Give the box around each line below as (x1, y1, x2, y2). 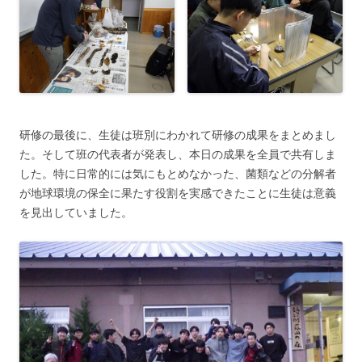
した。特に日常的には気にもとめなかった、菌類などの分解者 (19, 167, 336, 181)
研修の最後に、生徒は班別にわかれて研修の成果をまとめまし (19, 128, 336, 142)
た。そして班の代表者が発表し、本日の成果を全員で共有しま (19, 148, 336, 162)
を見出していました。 (19, 206, 133, 220)
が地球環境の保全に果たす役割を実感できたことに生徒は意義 (19, 187, 336, 200)
